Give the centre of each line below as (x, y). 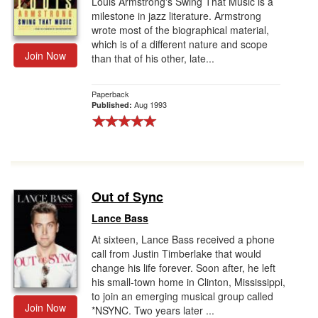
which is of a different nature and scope (180, 44)
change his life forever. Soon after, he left (183, 268)
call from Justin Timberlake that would (176, 253)
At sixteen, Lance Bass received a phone (183, 239)
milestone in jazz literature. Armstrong (176, 16)
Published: (113, 105)
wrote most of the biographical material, (180, 30)
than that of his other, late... (153, 58)
